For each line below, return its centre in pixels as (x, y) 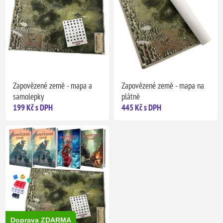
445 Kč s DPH (141, 107)
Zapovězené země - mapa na (163, 85)
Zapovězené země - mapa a (53, 85)
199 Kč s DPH (33, 107)
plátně (131, 96)
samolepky (29, 96)
